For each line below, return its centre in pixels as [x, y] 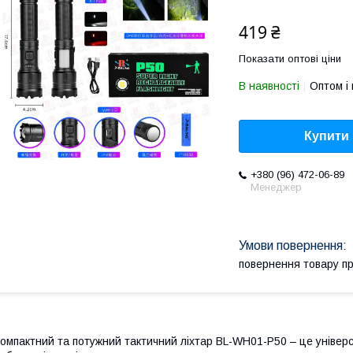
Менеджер [276, 188]
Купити [327, 136]
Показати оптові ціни [290, 59]
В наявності [269, 86]
